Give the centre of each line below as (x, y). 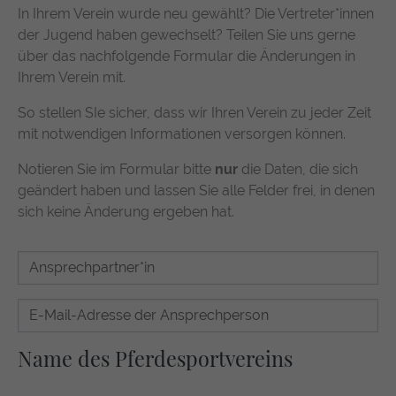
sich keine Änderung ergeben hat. (126, 212)
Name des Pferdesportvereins (155, 359)
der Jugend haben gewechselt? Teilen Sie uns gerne (187, 35)
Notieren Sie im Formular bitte (116, 170)
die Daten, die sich (300, 170)
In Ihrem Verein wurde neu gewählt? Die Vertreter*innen (196, 14)
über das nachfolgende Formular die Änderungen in (187, 57)
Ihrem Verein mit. (72, 78)
